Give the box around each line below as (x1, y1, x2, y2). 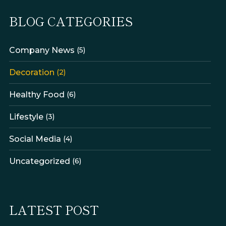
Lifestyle (9, 111, 43, 122)
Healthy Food (9, 89, 65, 99)
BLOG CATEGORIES (9, 12, 133, 30)
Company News (9, 45, 75, 55)
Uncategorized (9, 156, 70, 166)
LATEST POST (9, 200, 99, 218)
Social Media (9, 134, 61, 144)
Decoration (9, 67, 54, 77)
